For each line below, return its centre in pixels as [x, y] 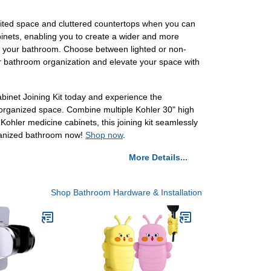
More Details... [158, 158]
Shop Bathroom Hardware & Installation [126, 193]
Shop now [104, 135]
